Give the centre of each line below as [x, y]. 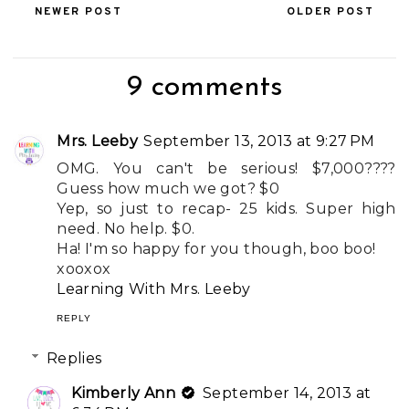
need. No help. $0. [126, 228]
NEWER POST [79, 11]
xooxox [84, 268]
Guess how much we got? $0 [168, 188]
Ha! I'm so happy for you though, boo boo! [216, 248]
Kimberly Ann [124, 393]
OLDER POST [330, 11]
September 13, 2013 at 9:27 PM [259, 141]
